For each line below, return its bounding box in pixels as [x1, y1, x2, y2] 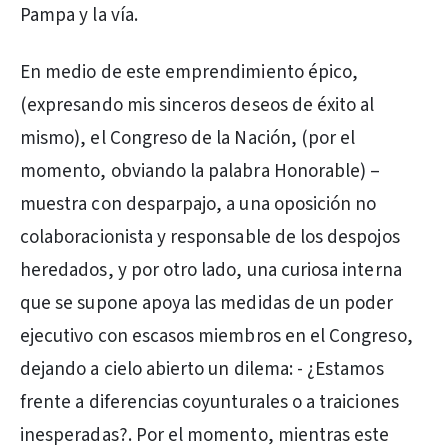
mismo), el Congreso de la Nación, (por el [20, 125, 356, 152]
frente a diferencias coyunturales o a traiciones [20, 389, 399, 416]
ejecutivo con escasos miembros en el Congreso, [20, 323, 413, 350]
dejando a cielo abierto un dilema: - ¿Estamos [20, 356, 384, 383]
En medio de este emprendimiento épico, [20, 59, 359, 86]
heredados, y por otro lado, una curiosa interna [20, 257, 402, 284]
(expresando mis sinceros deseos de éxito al [20, 92, 375, 119]
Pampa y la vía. [20, 2, 138, 29]
